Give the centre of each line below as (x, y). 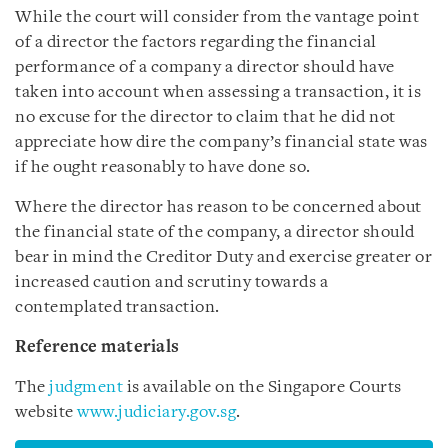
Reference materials (97, 347)
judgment (86, 387)
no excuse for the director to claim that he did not (205, 117)
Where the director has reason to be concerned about (218, 207)
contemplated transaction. (117, 307)
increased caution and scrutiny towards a (171, 282)
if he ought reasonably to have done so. (163, 167)
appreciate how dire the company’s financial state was (221, 142)
